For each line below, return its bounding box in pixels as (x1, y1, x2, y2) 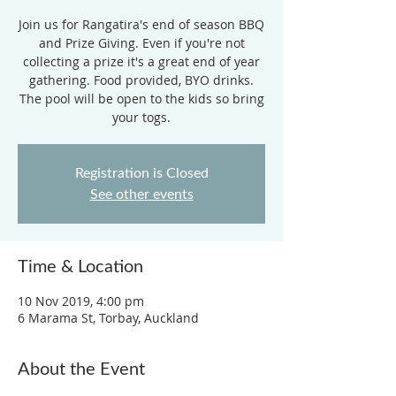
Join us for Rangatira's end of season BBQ (19, 16, 264, 33)
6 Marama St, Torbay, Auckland (18, 309, 199, 326)
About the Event (18, 361, 145, 378)
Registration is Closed (74, 166, 209, 180)
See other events (89, 187, 194, 202)
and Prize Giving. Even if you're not (38, 34, 245, 51)
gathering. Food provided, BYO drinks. (29, 72, 254, 88)
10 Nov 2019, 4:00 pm (18, 293, 144, 309)
